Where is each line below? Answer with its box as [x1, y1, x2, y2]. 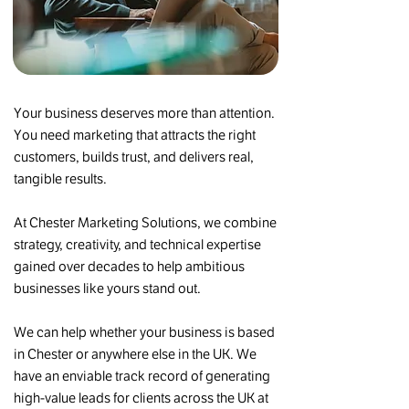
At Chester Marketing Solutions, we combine [14, 215, 277, 230]
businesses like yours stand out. [14, 280, 201, 296]
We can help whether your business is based [14, 324, 275, 340]
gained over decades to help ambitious [14, 258, 245, 274]
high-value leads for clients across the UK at [14, 390, 268, 405]
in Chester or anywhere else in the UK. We [14, 346, 257, 362]
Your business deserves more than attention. [14, 105, 275, 121]
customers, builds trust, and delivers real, [14, 149, 254, 164]
